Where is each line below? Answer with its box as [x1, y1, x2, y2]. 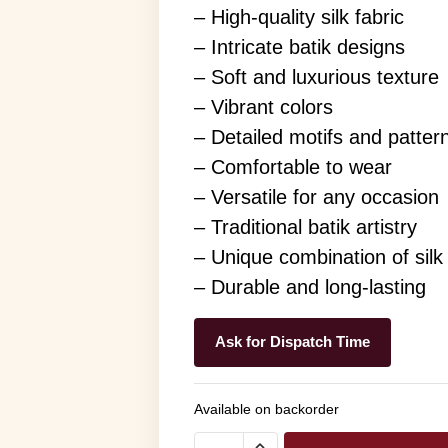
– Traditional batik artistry [193, 216, 417, 238]
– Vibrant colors [193, 96, 333, 118]
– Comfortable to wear [193, 156, 392, 178]
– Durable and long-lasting [193, 276, 426, 298]
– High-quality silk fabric [193, 6, 404, 28]
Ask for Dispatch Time [215, 333, 371, 351]
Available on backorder [193, 400, 339, 417]
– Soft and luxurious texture [193, 66, 439, 88]
